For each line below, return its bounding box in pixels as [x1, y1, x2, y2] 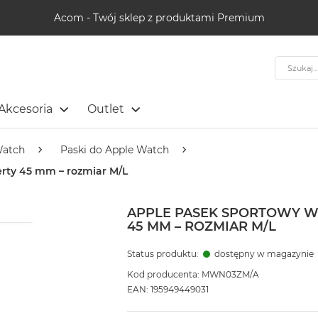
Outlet [87, 102, 124, 116]
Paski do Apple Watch [60, 143, 169, 157]
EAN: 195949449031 [126, 284, 209, 295]
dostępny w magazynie [214, 248, 314, 260]
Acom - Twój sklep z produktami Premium [53, 11, 265, 24]
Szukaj [274, 55, 306, 69]
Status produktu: [126, 248, 201, 260]
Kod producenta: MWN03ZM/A [126, 269, 259, 280]
